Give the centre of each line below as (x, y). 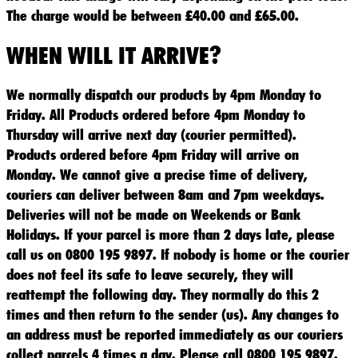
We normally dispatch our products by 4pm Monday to (164, 95)
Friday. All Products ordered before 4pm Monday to (156, 115)
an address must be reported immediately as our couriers (175, 334)
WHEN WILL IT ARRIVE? (114, 55)
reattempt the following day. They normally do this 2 (163, 294)
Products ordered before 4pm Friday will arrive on (153, 155)
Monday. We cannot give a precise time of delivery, (157, 175)
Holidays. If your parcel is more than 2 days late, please (171, 235)
